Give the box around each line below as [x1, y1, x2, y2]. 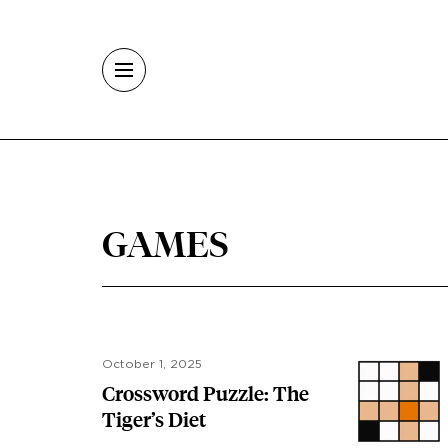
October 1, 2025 [102, 358, 202, 370]
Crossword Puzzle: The [102, 382, 309, 406]
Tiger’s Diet [102, 408, 206, 432]
